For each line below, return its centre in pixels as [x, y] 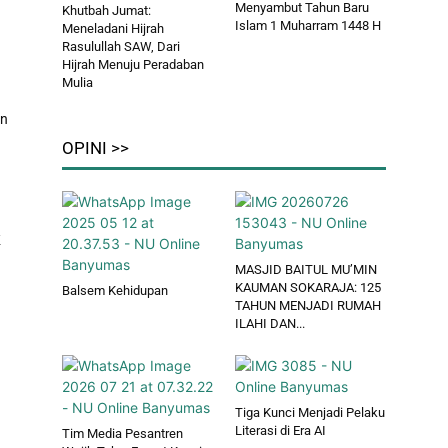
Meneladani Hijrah [113, 29]
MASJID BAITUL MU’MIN [305, 270]
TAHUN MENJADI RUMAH [307, 306]
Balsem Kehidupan [115, 291]
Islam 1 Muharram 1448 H [307, 26]
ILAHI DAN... [269, 324]
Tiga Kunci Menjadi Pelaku [309, 413]
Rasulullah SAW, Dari [121, 47]
